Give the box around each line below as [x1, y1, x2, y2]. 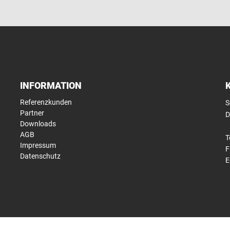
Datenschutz [20, 152, 61, 161]
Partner [20, 109, 44, 118]
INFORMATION [20, 80, 82, 91]
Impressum [20, 141, 56, 150]
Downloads [20, 120, 56, 128]
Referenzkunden [20, 98, 72, 107]
